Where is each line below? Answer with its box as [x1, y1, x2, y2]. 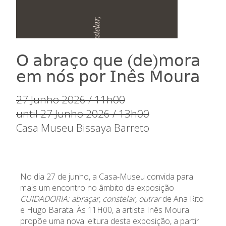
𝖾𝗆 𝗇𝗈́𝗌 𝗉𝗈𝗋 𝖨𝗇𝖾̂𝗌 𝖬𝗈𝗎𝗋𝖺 [16, 65, 200, 87]
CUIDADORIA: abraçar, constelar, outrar [20, 193, 162, 204]
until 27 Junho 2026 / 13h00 [16, 106, 149, 121]
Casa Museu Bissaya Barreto [16, 120, 149, 135]
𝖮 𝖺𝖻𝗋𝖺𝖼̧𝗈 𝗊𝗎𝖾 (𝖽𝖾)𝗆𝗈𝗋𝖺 [16, 49, 201, 71]
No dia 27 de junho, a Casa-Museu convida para [20, 171, 193, 182]
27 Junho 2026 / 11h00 [16, 92, 125, 106]
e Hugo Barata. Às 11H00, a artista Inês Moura [20, 204, 189, 215]
